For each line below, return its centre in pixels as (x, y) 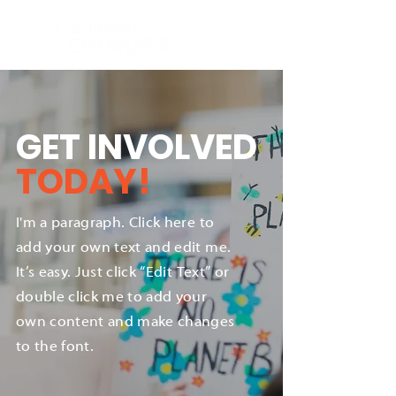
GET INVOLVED (137, 147)
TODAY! (83, 182)
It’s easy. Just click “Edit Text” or (123, 273)
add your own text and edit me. (124, 248)
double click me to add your (112, 298)
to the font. (55, 347)
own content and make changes (126, 323)
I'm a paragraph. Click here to (115, 224)
